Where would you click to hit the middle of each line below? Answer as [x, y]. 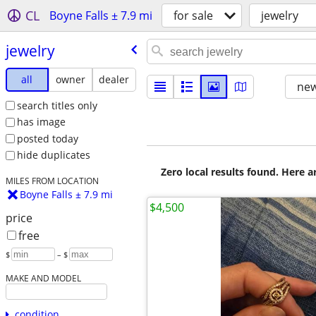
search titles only [57, 105]
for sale [193, 16]
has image [41, 122]
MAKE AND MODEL [43, 278]
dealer [114, 79]
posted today [47, 138]
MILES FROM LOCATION [52, 181]
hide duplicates [53, 155]
